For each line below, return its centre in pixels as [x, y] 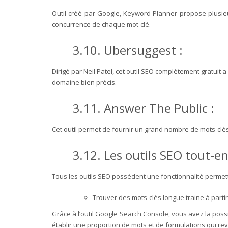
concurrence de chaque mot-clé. [101, 24]
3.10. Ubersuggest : [127, 50]
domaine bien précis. [84, 82]
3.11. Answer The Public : [143, 108]
